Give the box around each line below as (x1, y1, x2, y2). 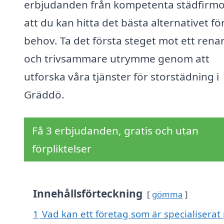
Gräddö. (24, 87, 64, 102)
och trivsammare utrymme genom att (24, 51, 209, 66)
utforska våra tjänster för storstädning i (24, 69, 219, 84)
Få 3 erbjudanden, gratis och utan (32, 123, 198, 138)
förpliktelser (32, 141, 91, 156)
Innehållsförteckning (33, 186, 142, 201)
